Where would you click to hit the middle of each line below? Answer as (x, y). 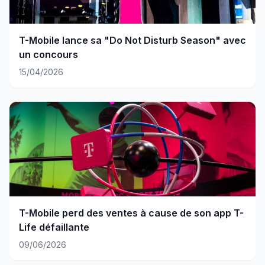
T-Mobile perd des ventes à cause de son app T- (131, 213)
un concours (49, 55)
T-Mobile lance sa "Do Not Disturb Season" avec (132, 41)
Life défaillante (54, 227)
